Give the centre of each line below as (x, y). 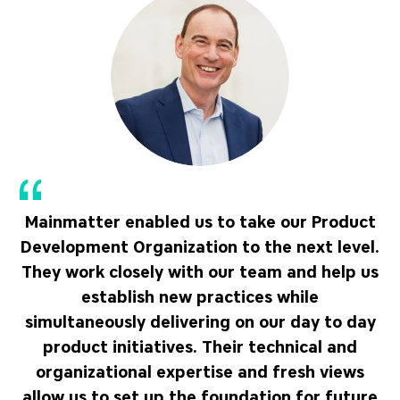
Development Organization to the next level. (200, 247)
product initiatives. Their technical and (200, 347)
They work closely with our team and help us (200, 272)
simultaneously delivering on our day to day (200, 322)
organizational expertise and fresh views (200, 372)
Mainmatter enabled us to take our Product (200, 222)
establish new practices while (200, 297)
